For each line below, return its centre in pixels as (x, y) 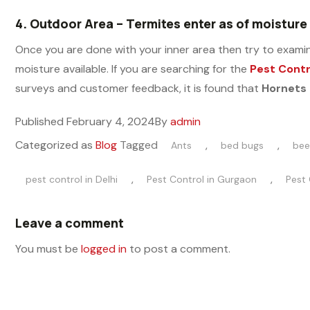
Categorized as (55, 145)
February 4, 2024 (111, 121)
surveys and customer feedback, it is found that (138, 88)
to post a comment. (179, 248)
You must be (48, 248)
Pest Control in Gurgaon (202, 179)
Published (41, 121)
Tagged (140, 145)
